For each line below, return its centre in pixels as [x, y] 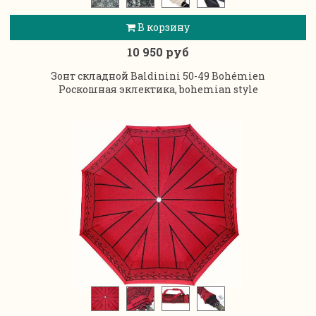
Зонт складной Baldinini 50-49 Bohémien [158, 75]
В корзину [163, 28]
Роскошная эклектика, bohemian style [158, 89]
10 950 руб [158, 52]
